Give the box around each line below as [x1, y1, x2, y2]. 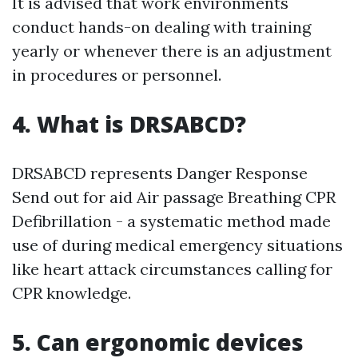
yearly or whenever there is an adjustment [12, 41, 332, 62]
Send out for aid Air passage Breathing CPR [12, 187, 336, 208]
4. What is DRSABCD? [12, 109, 246, 140]
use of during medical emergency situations [12, 235, 343, 256]
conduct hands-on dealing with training [12, 17, 311, 38]
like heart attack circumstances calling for [12, 259, 332, 280]
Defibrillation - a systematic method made [12, 211, 331, 232]
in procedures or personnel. [12, 65, 221, 86]
